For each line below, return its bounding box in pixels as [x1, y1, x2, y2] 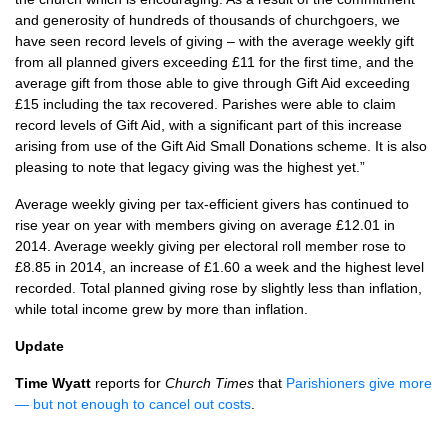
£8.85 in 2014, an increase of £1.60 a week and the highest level [15, 259, 424, 275]
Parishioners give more [286, 375, 432, 391]
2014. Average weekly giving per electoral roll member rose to [15, 238, 406, 254]
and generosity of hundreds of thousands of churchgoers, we [15, 12, 400, 28]
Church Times [165, 375, 254, 391]
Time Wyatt [15, 375, 91, 391]
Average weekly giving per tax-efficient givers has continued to [15, 196, 409, 212]
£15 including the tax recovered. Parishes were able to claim [15, 96, 396, 112]
